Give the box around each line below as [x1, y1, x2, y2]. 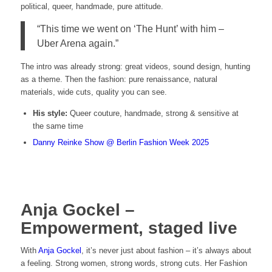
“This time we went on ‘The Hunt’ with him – [36, 22, 224, 34]
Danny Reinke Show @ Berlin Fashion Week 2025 [32, 137, 209, 147]
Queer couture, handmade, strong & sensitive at [67, 108, 239, 118]
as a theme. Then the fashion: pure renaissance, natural [20, 74, 217, 84]
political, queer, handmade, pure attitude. [20, 2, 163, 12]
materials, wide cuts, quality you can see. [20, 87, 167, 97]
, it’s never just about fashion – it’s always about [81, 245, 251, 255]
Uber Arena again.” [36, 37, 118, 49]
